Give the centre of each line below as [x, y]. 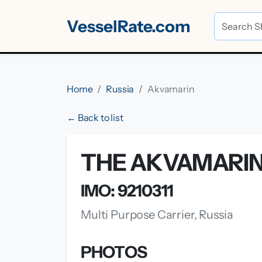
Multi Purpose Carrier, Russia [157, 215]
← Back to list [95, 118]
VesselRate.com [129, 26]
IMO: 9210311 [127, 191]
